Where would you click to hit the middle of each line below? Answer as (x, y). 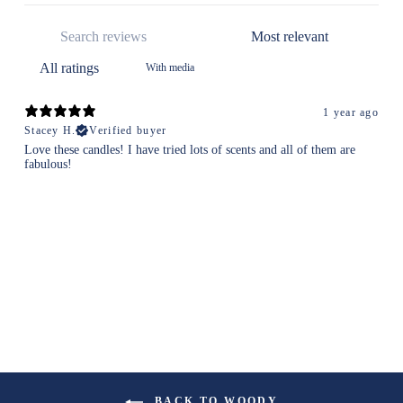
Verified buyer (128, 130)
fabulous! (48, 164)
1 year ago (351, 113)
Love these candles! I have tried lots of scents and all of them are (190, 149)
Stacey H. (50, 130)
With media (170, 67)
